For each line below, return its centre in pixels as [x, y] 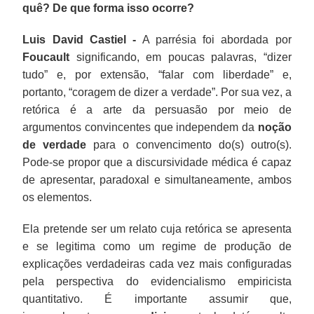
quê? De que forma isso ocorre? [109, 8]
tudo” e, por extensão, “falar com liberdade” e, [157, 74]
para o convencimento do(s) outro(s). [189, 144]
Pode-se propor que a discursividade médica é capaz [157, 162]
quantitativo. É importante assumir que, [157, 299]
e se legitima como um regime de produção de [157, 246]
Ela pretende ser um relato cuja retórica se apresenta [157, 228]
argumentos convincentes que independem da [140, 127]
